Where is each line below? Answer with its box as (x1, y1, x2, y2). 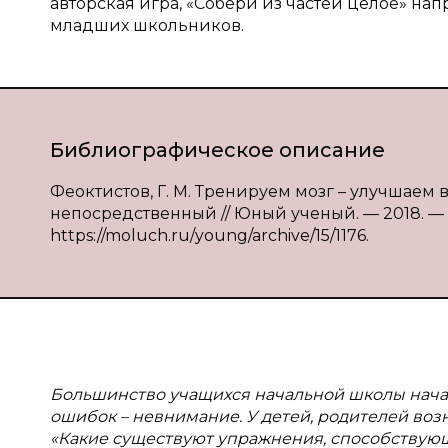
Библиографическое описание (50, 138, 385, 162)
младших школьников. (50, 16, 244, 35)
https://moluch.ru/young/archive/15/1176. (50, 226, 369, 245)
